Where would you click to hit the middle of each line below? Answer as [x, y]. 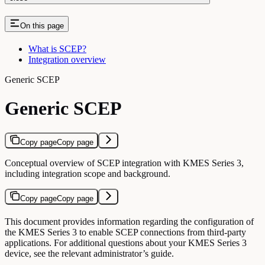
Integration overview [67, 59]
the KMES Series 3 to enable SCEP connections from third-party [125, 232]
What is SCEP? [57, 49]
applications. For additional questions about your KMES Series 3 [126, 243]
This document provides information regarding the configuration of [129, 221]
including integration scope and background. [88, 173]
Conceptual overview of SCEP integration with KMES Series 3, [124, 163]
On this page [42, 25]
